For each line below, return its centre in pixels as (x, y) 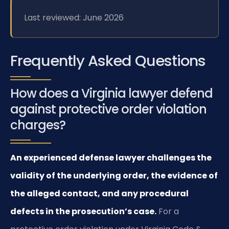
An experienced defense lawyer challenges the (111, 158)
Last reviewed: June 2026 (74, 17)
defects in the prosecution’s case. (83, 212)
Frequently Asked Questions (108, 61)
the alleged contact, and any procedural (99, 194)
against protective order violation (108, 109)
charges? (38, 125)
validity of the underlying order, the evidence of (114, 176)
